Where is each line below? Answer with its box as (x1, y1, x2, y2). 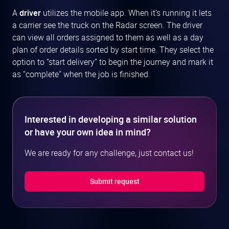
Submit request (89, 176, 140, 187)
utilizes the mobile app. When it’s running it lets (41, 7, 212, 19)
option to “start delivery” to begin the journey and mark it (12, 56, 213, 68)
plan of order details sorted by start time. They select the (12, 44, 214, 56)
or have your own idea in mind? (25, 126, 151, 139)
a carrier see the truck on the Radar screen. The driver (12, 19, 202, 31)
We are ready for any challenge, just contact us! (25, 147, 194, 159)
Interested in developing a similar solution (25, 113, 197, 126)
